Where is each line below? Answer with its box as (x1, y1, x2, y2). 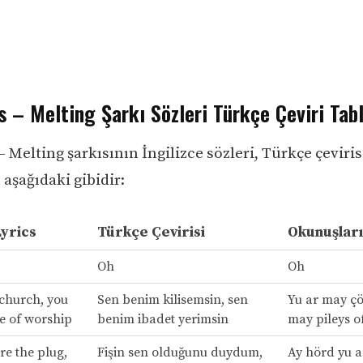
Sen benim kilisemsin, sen (96, 292, 248, 309)
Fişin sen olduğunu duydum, (96, 344, 263, 361)
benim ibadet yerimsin (96, 311, 228, 328)
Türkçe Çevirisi (96, 223, 205, 242)
